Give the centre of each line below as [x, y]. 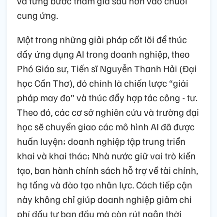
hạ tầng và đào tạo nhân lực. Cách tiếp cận [105, 184]
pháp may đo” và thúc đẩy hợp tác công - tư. [107, 97]
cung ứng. [38, 15]
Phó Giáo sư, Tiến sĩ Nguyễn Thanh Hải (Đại [107, 68]
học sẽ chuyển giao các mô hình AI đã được [106, 126]
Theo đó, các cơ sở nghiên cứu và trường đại [108, 112]
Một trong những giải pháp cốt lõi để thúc [102, 39]
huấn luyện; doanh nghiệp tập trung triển [101, 141]
